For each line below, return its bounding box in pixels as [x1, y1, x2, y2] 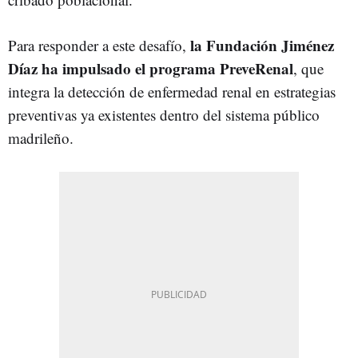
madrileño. [8, 127, 74, 148]
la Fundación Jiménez [190, 34, 334, 56]
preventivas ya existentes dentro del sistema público [8, 104, 320, 125]
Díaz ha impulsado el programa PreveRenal [8, 57, 293, 79]
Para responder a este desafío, [8, 34, 190, 55]
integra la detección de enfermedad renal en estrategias [8, 81, 336, 101]
